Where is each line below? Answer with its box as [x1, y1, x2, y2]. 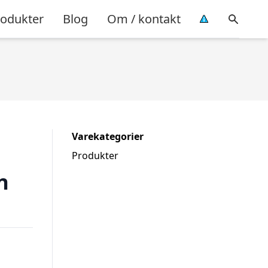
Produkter [72, 149, 118, 162]
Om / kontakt [107, 10, 181, 27]
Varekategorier [72, 130, 144, 143]
